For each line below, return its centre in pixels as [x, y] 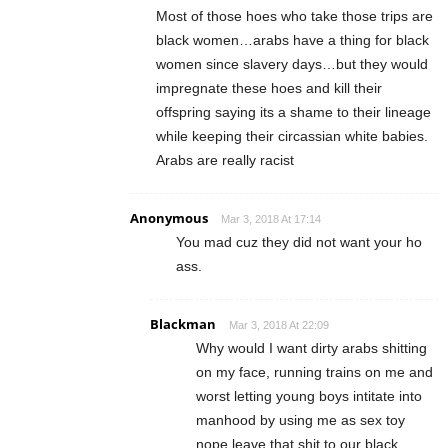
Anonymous [169, 218]
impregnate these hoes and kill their [269, 88]
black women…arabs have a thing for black [292, 40]
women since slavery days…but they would [292, 64]
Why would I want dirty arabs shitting [311, 348]
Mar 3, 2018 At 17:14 [271, 219]
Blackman [183, 324]
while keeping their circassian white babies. [292, 136]
